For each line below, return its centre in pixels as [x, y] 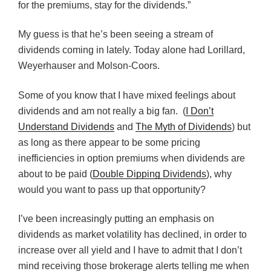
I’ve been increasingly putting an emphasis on [116, 219]
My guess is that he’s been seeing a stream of [116, 34]
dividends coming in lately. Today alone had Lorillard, [132, 50]
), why [219, 174]
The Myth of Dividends [184, 126]
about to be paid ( [55, 174]
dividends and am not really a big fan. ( [102, 111]
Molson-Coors [127, 66]
